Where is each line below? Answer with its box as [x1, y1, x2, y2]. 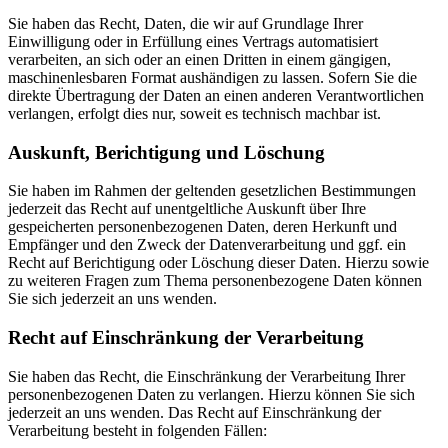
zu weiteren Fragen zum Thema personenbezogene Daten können [8, 272, 422, 290]
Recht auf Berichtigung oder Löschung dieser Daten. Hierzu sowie [8, 254, 429, 272]
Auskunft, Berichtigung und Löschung [8, 141, 325, 163]
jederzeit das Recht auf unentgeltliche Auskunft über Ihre [8, 200, 366, 218]
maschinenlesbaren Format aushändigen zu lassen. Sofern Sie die [8, 68, 417, 86]
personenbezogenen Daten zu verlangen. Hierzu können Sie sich [8, 385, 415, 403]
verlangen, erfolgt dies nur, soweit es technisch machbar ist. [8, 104, 381, 122]
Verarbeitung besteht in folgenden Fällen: [8, 421, 267, 439]
